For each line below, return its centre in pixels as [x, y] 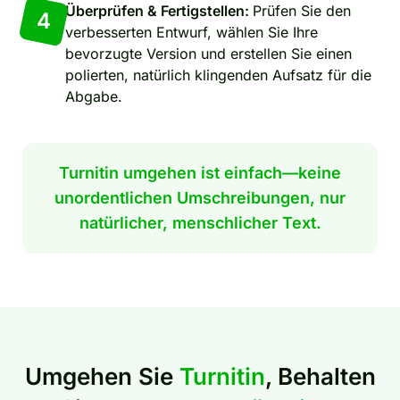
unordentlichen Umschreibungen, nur [200, 198]
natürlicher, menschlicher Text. [200, 223]
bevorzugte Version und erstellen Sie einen [208, 54]
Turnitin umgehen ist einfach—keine [200, 173]
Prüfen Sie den [302, 11]
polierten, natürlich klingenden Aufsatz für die [218, 75]
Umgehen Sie [102, 376]
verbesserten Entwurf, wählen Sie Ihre [192, 32]
